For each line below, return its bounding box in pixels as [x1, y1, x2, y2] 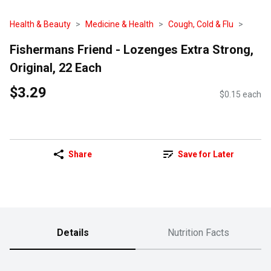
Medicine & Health [85, 19, 154, 29]
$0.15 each [220, 90, 261, 100]
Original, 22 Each [10, 60, 102, 75]
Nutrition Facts [168, 227, 229, 239]
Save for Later [177, 149, 234, 160]
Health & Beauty [10, 19, 71, 29]
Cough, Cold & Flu [168, 19, 233, 29]
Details [56, 227, 89, 239]
